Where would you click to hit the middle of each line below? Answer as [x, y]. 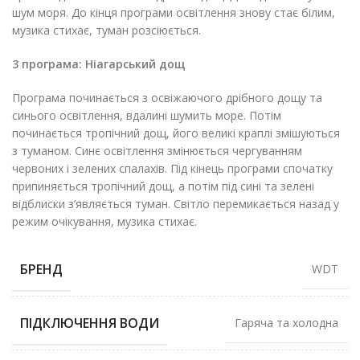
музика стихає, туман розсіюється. [106, 31]
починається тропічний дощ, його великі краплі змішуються [176, 133]
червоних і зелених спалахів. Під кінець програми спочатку [172, 169]
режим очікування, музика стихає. [104, 222]
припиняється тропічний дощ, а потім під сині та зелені [163, 186]
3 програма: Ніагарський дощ [99, 64]
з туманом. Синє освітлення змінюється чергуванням [157, 151]
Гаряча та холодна [286, 323]
